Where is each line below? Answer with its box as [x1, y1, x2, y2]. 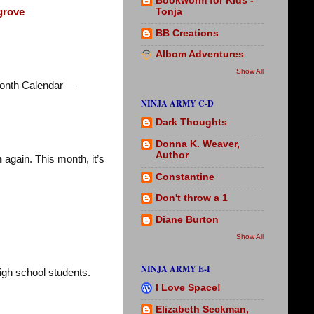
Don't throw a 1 [156, 193, 228, 204]
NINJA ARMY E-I [141, 262, 210, 275]
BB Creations [156, 27, 219, 39]
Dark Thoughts [156, 117, 227, 128]
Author [156, 149, 189, 161]
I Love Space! [156, 282, 221, 293]
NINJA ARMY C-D [141, 97, 214, 109]
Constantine [156, 171, 214, 182]
